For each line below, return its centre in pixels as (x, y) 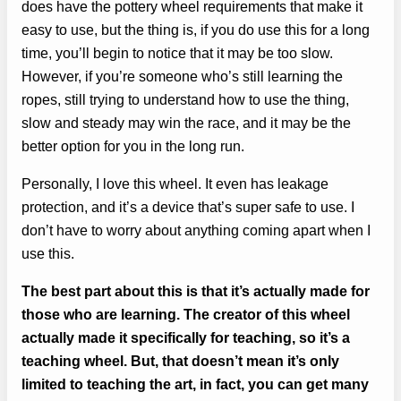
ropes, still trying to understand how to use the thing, (185, 99)
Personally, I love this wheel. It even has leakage (175, 183)
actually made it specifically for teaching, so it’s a (186, 338)
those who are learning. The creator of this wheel (186, 315)
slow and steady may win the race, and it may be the (186, 122)
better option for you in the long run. (133, 145)
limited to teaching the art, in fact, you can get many (195, 384)
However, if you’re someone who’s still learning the (182, 76)
